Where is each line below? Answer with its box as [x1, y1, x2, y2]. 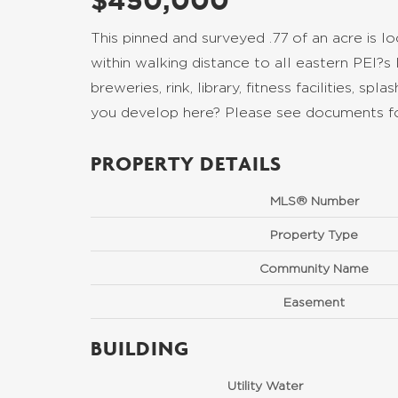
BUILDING [91, 336, 189, 360]
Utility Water [227, 378, 303, 392]
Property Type [270, 227, 358, 241]
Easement [283, 295, 345, 308]
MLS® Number [269, 194, 359, 207]
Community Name [259, 261, 369, 275]
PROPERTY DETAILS [91, 151, 282, 175]
